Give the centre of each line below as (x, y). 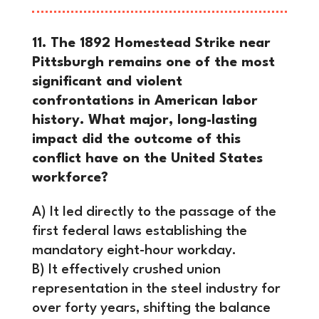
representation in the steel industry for (156, 289)
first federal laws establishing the (139, 231)
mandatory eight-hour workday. (134, 250)
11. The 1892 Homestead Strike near (151, 43)
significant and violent (107, 82)
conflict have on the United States (147, 158)
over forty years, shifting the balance (151, 308)
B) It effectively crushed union (126, 270)
